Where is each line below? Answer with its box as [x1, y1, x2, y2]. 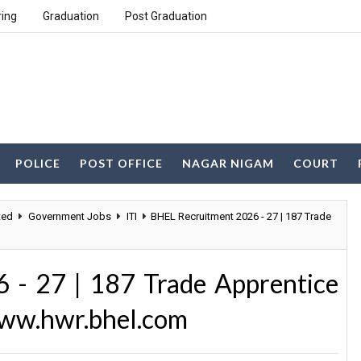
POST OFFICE [80, 156, 163, 170]
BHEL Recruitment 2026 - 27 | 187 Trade [151, 210, 331, 222]
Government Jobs [28, 210, 111, 222]
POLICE [15, 156, 60, 170]
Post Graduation [125, 10, 207, 23]
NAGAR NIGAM [182, 156, 274, 170]
